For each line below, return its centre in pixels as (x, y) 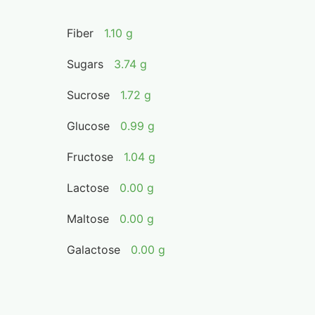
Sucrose (89, 95)
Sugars (85, 64)
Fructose (90, 157)
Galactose (94, 250)
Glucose (89, 126)
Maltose (88, 219)
